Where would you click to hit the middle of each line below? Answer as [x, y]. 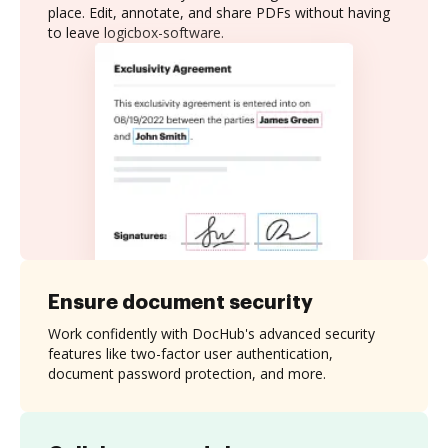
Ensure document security [180, 301]
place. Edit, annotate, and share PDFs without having [219, 12]
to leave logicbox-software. [136, 32]
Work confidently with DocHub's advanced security [211, 333]
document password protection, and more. [187, 373]
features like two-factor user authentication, [190, 353]
